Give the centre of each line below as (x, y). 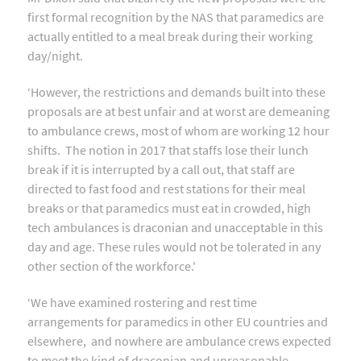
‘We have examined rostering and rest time (142, 302)
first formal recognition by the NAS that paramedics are (176, 17)
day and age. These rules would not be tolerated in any (174, 246)
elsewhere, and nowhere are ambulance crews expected (179, 340)
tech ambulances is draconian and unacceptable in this (175, 227)
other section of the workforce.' (112, 266)
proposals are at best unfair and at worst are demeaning (178, 111)
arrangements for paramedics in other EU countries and (178, 321)
